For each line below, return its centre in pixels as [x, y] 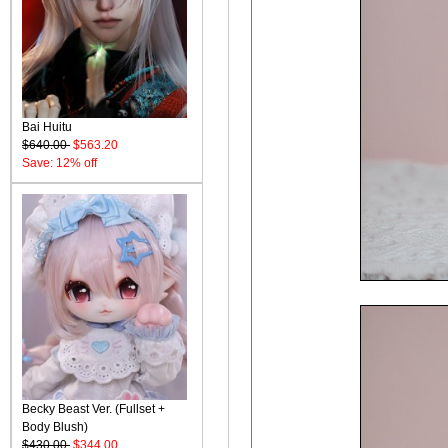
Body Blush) [55, 427]
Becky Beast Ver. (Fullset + [93, 409]
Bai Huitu [47, 127]
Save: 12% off [59, 163]
